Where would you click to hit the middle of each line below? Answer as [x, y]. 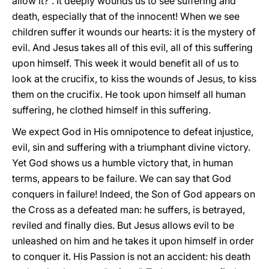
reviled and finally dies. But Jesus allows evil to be [123, 225]
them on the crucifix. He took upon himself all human [129, 94]
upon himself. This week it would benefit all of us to [125, 63]
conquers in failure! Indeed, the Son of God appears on [134, 194]
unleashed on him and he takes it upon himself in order [133, 241]
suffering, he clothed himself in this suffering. [111, 110]
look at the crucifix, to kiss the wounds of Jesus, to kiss [134, 79]
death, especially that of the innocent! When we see [126, 16]
